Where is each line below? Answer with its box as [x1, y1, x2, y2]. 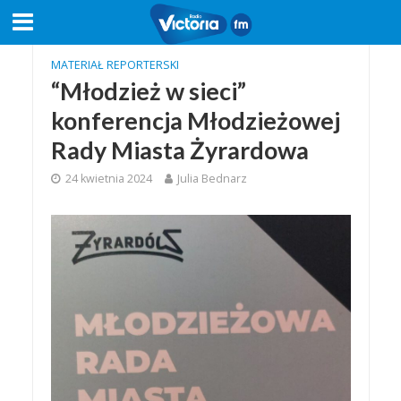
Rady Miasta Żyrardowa [50, 135, 309, 165]
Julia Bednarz [176, 171, 247, 186]
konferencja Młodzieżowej [50, 106, 340, 135]
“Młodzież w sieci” [50, 76, 246, 106]
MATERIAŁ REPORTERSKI [50, 57, 179, 73]
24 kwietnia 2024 [64, 171, 152, 186]
